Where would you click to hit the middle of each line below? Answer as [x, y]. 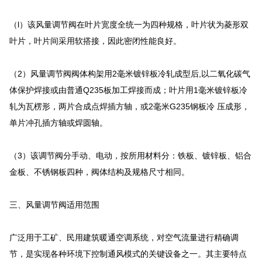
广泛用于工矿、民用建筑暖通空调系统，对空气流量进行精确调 [124, 238]
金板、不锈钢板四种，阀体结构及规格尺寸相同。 [99, 173]
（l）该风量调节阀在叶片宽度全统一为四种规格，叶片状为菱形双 [129, 25]
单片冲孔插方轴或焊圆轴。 [58, 124]
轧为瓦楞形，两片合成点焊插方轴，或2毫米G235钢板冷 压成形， [130, 107]
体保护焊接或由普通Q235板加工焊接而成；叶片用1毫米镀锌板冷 [128, 91]
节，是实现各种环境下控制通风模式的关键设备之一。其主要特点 [128, 255]
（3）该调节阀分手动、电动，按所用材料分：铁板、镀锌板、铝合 [130, 156]
